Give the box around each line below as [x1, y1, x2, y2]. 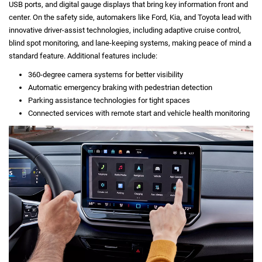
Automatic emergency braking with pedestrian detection [27, 82, 212, 92]
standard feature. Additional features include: [9, 51, 157, 60]
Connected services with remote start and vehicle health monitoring [27, 108, 250, 118]
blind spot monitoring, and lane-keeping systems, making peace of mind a [9, 38, 251, 47]
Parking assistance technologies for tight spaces [27, 95, 190, 105]
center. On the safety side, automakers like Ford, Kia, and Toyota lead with [9, 12, 251, 22]
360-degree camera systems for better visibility [27, 70, 183, 79]
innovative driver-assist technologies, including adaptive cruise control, [9, 25, 241, 35]
